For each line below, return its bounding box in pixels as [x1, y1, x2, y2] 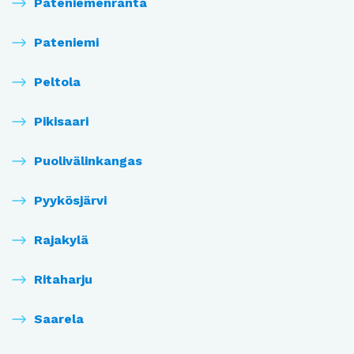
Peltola [34, 74, 81, 90]
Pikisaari [34, 114, 88, 130]
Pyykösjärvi [34, 193, 107, 209]
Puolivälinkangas [34, 153, 142, 169]
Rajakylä [34, 232, 88, 248]
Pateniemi [34, 35, 99, 51]
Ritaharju [34, 272, 92, 288]
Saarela [34, 311, 84, 327]
